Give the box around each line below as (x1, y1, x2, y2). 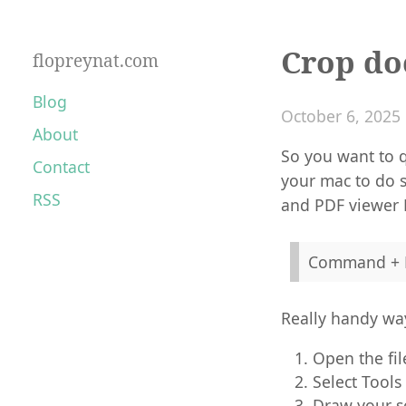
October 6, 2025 (281, 104, 401, 127)
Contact (33, 155, 90, 178)
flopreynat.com (33, 48, 159, 72)
